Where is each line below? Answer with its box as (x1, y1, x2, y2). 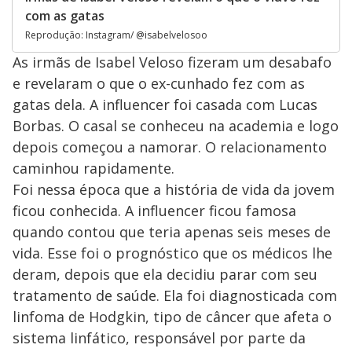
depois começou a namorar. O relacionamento (13, 137, 327, 156)
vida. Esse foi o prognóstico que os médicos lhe (13, 243, 332, 262)
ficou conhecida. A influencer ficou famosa (13, 200, 296, 220)
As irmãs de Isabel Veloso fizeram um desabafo (13, 52, 332, 71)
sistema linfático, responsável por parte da (13, 328, 306, 347)
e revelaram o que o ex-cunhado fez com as (13, 73, 305, 93)
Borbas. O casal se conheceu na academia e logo (13, 115, 339, 135)
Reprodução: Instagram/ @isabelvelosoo (25, 27, 207, 42)
